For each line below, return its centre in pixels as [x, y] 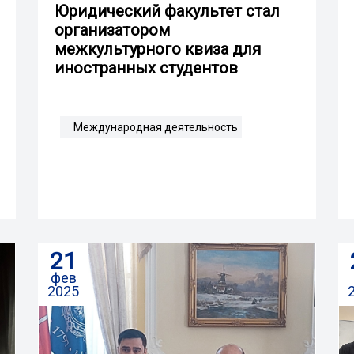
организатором [112, 30]
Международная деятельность [156, 127]
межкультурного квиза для [158, 49]
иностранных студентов [146, 68]
